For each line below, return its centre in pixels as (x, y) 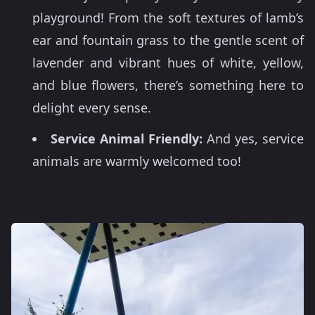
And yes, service (253, 138)
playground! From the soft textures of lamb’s (168, 17)
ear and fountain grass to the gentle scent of (168, 40)
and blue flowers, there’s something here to (168, 85)
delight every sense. (92, 107)
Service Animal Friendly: (127, 138)
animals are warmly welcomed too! (137, 161)
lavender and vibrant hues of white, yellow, (168, 62)
